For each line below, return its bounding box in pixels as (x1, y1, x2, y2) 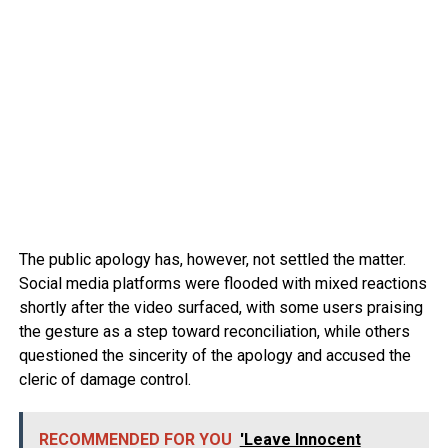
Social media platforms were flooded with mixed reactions (18, 273, 427, 293)
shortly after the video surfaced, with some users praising (18, 297, 423, 317)
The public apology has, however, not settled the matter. (18, 249, 406, 269)
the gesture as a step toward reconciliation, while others (18, 321, 410, 341)
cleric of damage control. (18, 369, 191, 389)
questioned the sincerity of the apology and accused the (18, 345, 411, 365)
